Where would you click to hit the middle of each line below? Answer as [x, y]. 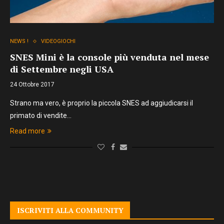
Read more [27, 131]
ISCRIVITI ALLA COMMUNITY [70, 210]
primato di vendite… [41, 115]
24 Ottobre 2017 [32, 84]
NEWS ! [19, 41]
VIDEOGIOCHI [58, 41]
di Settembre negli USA [62, 69]
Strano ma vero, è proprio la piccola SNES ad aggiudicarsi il [101, 103]
